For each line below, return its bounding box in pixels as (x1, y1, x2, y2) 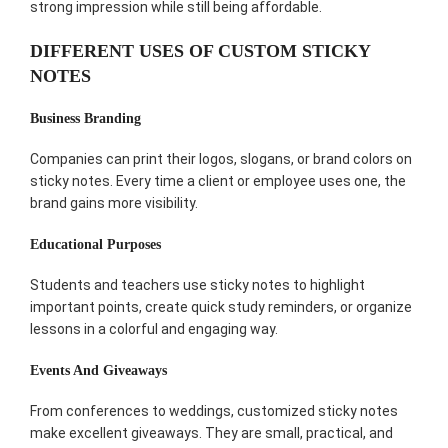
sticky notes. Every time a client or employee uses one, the (30, 173, 406, 190)
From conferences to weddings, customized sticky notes (30, 403, 398, 420)
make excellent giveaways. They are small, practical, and (30, 425, 393, 442)
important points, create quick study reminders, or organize (30, 299, 412, 316)
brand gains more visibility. (30, 195, 198, 212)
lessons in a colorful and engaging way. (30, 321, 278, 338)
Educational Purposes (30, 237, 161, 253)
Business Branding (30, 111, 141, 127)
